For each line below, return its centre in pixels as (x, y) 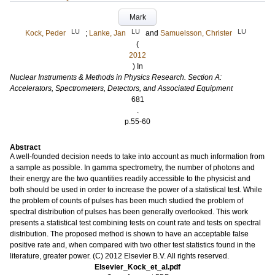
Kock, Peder (45, 33)
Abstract (25, 147)
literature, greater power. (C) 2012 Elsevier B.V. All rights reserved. (119, 256)
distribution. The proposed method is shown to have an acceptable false (129, 234)
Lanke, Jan (107, 33)
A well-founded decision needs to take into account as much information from (137, 157)
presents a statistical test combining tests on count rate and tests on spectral (135, 223)
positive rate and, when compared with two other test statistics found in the (133, 245)
